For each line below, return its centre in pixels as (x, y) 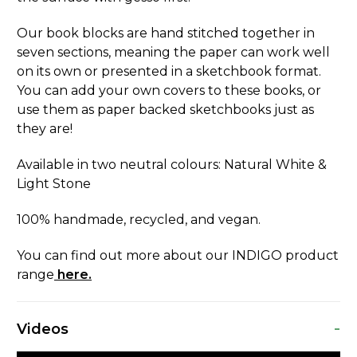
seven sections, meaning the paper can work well (173, 53)
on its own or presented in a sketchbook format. (169, 72)
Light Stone (54, 184)
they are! (45, 129)
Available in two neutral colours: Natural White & (172, 165)
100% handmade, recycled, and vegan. (139, 220)
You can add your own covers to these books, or (169, 91)
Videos (43, 330)
